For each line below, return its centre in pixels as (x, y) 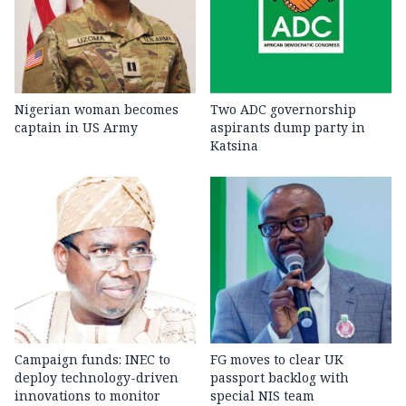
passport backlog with (280, 378)
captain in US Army (76, 128)
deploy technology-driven (97, 378)
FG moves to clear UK (277, 360)
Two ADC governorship (283, 110)
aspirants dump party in (288, 128)
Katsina (234, 146)
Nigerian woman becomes (97, 110)
